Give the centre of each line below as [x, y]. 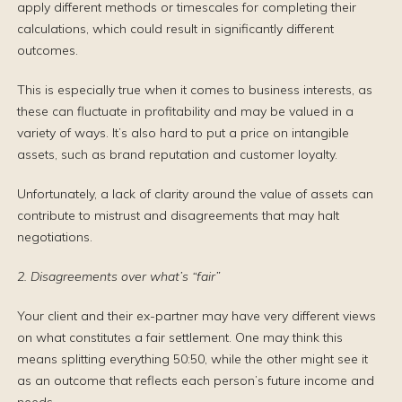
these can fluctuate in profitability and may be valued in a [185, 111]
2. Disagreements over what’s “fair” [118, 276]
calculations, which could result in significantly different [175, 29]
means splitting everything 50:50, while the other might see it [192, 359]
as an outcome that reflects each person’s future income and [196, 380]
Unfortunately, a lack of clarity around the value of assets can [195, 194]
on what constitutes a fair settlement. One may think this [180, 337]
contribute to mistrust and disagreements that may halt [178, 215]
